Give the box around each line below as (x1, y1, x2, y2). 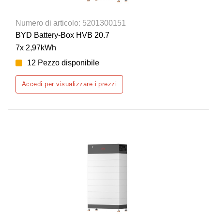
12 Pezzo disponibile (27, 59, 99, 67)
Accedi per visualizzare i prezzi (22, 80, 117, 88)
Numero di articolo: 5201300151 (15, 19, 126, 28)
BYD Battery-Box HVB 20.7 (15, 31, 109, 40)
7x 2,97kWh (15, 44, 56, 52)
